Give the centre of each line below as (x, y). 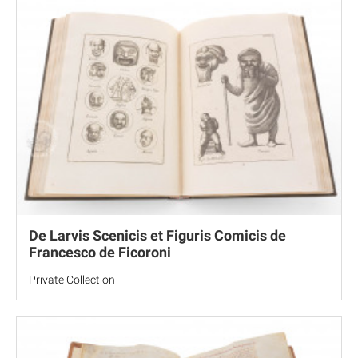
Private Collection (72, 279)
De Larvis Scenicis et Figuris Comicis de (157, 235)
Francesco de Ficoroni (100, 252)
